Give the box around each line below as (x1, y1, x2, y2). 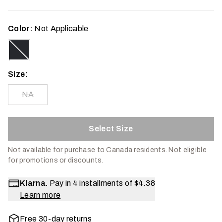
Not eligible (168, 146, 207, 154)
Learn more (20, 191, 61, 199)
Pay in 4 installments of (49, 179, 133, 187)
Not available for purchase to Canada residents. (8, 146, 167, 154)
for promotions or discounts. (8, 157, 104, 164)
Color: (8, 24, 33, 33)
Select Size (89, 124, 133, 133)
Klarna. (20, 179, 48, 187)
